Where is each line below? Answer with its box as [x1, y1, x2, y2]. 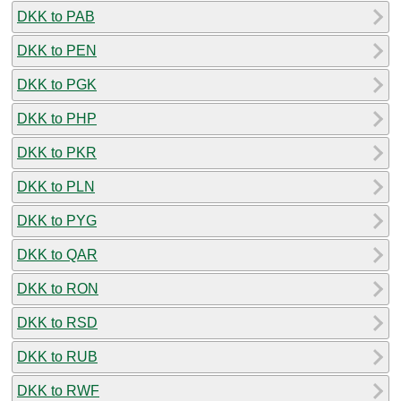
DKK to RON [17, 280, 98, 296]
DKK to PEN [17, 42, 97, 58]
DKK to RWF [17, 382, 99, 398]
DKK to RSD [17, 314, 98, 330]
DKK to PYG [17, 212, 97, 228]
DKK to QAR [17, 246, 98, 262]
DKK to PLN [17, 178, 95, 194]
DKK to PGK [17, 76, 97, 92]
